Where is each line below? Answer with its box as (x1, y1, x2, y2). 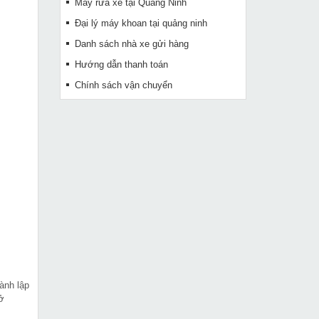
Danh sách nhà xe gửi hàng (74, 38, 189, 49)
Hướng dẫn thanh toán (74, 59, 168, 70)
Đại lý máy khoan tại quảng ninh (74, 18, 207, 28)
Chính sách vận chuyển (74, 80, 172, 90)
